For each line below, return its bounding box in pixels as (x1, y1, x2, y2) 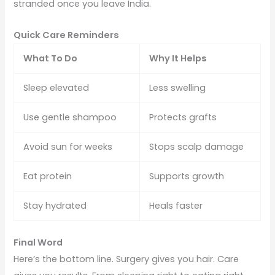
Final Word (14, 236, 63, 249)
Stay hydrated (23, 199, 87, 212)
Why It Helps (149, 52, 207, 64)
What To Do (23, 52, 78, 64)
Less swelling (149, 81, 206, 94)
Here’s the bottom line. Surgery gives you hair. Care (14, 252, 239, 265)
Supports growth (149, 169, 225, 182)
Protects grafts (149, 110, 217, 123)
